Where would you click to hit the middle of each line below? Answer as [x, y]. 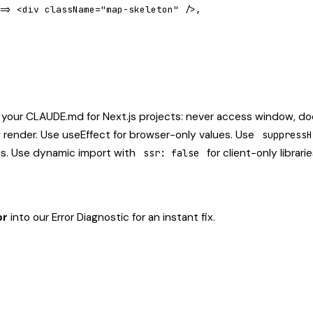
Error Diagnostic [90, 217]
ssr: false [171, 153]
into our [30, 217]
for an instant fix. [172, 217]
